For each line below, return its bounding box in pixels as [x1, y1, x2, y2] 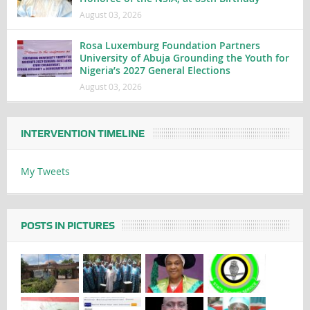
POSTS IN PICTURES [20, 219, 115, 232]
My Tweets [20, 165, 70, 179]
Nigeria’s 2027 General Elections [79, 64, 230, 77]
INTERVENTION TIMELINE [20, 127, 145, 140]
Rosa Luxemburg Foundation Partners [79, 39, 260, 53]
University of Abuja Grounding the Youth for [79, 51, 289, 65]
